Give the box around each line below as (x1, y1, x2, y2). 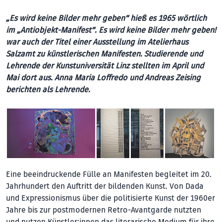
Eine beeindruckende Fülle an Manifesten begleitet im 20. (6, 169, 212, 179)
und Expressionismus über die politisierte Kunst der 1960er (6, 193, 215, 203)
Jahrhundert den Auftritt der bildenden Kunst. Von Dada (6, 181, 204, 191)
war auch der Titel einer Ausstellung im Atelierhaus (6, 37, 188, 47)
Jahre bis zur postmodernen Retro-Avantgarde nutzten (6, 205, 201, 215)
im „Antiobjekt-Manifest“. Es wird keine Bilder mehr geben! (6, 25, 216, 35)
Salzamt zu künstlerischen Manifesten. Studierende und (6, 49, 203, 59)
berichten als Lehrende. (6, 84, 90, 95)
